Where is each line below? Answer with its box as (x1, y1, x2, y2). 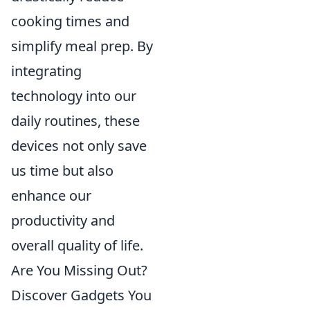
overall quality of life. (11, 236, 143, 255)
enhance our (11, 186, 91, 205)
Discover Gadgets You (11, 286, 152, 304)
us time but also (11, 161, 113, 180)
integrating (11, 62, 82, 80)
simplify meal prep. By (11, 37, 153, 55)
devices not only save (11, 136, 147, 155)
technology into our (11, 86, 136, 105)
